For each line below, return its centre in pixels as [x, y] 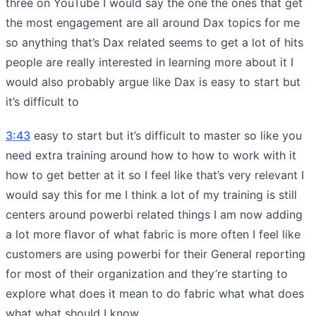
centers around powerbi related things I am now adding [154, 214]
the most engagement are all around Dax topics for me [153, 22]
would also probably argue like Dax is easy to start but [153, 81]
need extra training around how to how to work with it [151, 155]
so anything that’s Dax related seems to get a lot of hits [154, 42]
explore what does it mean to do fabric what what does [155, 293]
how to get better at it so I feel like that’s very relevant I [155, 175]
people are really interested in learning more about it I [150, 62]
